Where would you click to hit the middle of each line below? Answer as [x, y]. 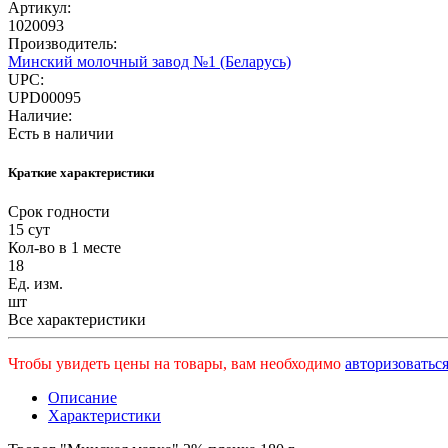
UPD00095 [44, 97]
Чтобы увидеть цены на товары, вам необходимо [176, 364]
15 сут [29, 230]
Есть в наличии [61, 133]
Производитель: [62, 43]
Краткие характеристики [81, 173]
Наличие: [40, 115]
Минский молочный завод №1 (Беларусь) [149, 61]
